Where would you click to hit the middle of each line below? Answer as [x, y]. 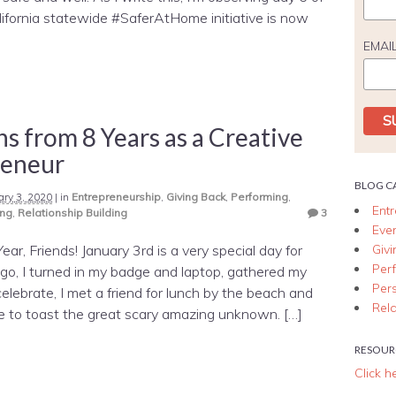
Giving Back [196, 196]
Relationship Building [72, 212]
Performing [259, 196]
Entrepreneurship [116, 196]
